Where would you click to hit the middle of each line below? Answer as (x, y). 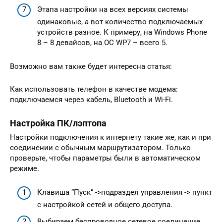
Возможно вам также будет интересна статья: (92, 66)
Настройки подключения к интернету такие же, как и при (111, 137)
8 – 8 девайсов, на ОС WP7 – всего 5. (102, 42)
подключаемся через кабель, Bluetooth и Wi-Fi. (91, 99)
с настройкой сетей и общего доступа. (105, 205)
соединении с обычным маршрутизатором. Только (100, 147)
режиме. (25, 168)
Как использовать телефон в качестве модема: (94, 89)
